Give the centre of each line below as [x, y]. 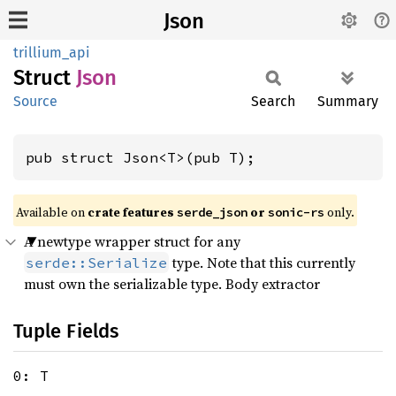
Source [35, 101]
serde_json [212, 212]
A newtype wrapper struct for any [132, 241]
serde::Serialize [96, 263]
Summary [348, 101]
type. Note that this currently [262, 263]
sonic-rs [296, 212]
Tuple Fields [66, 331]
